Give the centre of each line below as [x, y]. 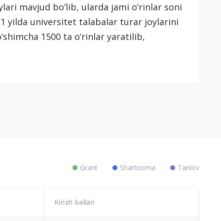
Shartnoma [138, 167]
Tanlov [188, 167]
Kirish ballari [75, 202]
